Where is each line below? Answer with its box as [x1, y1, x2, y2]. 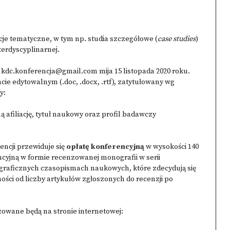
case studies [158, 34, 196, 44]
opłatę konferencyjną [66, 142, 146, 151]
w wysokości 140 [146, 142, 199, 151]
